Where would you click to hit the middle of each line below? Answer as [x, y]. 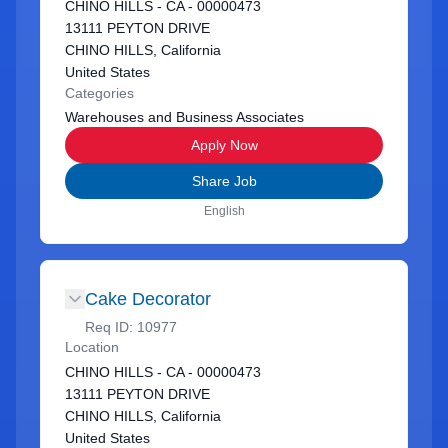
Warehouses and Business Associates [184, 117]
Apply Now [224, 145]
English [224, 211]
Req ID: [111, 327]
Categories [99, 93]
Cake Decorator [148, 299]
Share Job [224, 181]
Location [92, 347]
